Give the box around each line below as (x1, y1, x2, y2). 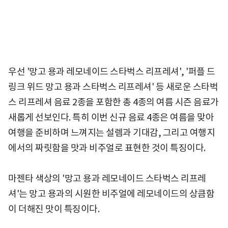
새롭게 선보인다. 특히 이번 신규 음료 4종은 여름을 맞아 (8, 111, 214, 124)
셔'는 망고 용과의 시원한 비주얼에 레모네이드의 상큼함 (8, 188, 214, 200)
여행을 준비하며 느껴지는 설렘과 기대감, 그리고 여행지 (8, 127, 215, 139)
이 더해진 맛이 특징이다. (8, 203, 99, 215)
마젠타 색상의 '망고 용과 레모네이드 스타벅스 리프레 (8, 173, 206, 185)
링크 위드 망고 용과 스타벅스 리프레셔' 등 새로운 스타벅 (8, 81, 218, 93)
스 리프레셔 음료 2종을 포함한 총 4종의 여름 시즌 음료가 (8, 96, 219, 108)
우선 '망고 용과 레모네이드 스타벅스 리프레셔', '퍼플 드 (8, 66, 215, 78)
